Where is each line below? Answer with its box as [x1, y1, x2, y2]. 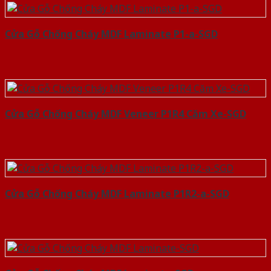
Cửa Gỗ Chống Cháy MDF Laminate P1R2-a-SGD [5, 187, 229, 201]
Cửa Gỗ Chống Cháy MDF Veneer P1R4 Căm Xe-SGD [5, 107, 246, 121]
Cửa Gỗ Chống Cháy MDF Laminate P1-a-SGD [5, 27, 218, 41]
